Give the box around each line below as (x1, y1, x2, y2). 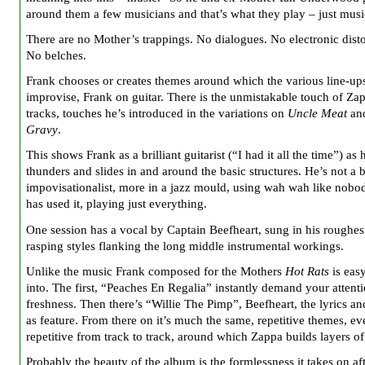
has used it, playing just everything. (26, 197, 207, 211)
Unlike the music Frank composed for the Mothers (26, 264, 285, 278)
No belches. (26, 49, 86, 63)
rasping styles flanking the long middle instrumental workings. (26, 239, 344, 253)
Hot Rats (285, 264, 329, 278)
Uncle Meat (288, 107, 347, 121)
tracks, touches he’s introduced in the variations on (26, 107, 288, 121)
